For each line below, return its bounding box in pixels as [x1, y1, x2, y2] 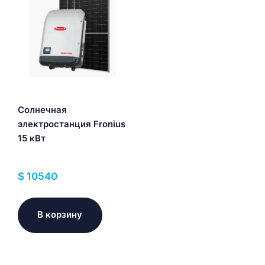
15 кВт [18, 132, 46, 144]
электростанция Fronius [18, 118, 125, 130]
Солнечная [18, 104, 67, 115]
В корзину [37, 208, 82, 220]
